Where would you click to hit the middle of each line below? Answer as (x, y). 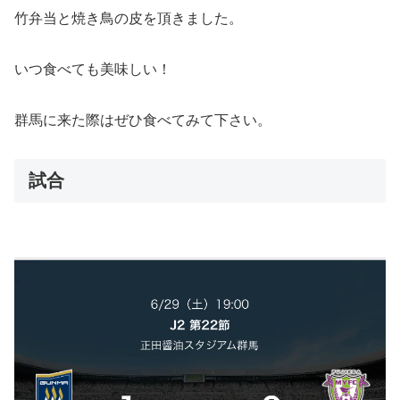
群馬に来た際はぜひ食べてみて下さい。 (143, 120)
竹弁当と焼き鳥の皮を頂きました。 (129, 19)
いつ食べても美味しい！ (93, 69)
